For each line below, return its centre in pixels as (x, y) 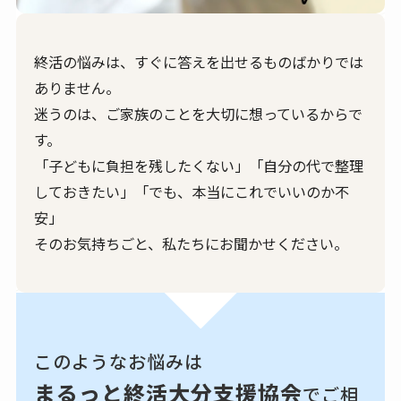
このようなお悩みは (119, 361)
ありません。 (77, 87)
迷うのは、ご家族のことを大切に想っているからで (199, 113)
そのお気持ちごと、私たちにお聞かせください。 (192, 243)
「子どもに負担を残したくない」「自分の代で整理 (199, 165)
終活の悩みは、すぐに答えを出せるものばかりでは (199, 61)
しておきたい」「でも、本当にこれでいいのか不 (192, 191)
